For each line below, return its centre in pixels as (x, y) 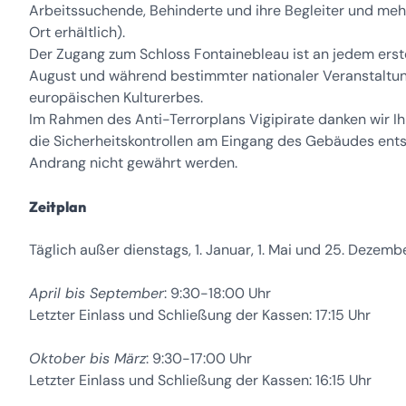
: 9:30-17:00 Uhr (199, 358)
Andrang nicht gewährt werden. (133, 163)
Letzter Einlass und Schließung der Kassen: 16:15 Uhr (200, 380)
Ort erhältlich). (77, 32)
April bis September (97, 293)
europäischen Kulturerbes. (116, 97)
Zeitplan (62, 207)
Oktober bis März (87, 358)
